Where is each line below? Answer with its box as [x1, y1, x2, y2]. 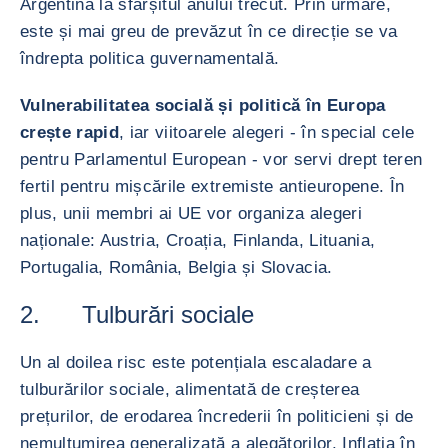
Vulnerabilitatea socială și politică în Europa [20, 96, 386, 115]
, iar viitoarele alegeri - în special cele [119, 123, 415, 142]
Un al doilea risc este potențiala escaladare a [20, 353, 372, 372]
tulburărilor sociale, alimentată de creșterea [20, 380, 360, 399]
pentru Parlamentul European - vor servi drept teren [20, 150, 423, 169]
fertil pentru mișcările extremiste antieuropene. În [20, 177, 405, 196]
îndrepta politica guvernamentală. [20, 49, 280, 68]
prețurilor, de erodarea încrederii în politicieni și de [20, 407, 414, 426]
